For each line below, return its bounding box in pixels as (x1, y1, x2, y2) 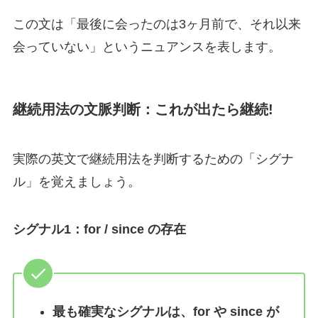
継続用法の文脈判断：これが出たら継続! (12, 102, 273, 118)
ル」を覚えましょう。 (12, 174, 141, 189)
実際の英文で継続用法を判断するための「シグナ (12, 151, 294, 166)
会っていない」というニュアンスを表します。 (12, 39, 281, 54)
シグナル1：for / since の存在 (12, 222, 186, 237)
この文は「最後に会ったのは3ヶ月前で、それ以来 (12, 16, 301, 31)
